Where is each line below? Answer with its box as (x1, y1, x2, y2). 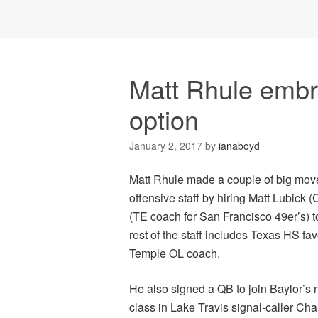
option (129, 100, 199, 137)
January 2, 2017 (129, 138, 202, 153)
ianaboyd (219, 138, 260, 153)
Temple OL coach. (129, 244, 220, 261)
